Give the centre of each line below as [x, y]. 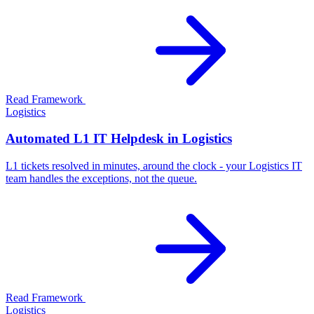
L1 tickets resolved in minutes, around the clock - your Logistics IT [154, 165]
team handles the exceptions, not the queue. [101, 178]
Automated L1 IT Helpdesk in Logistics [119, 139]
